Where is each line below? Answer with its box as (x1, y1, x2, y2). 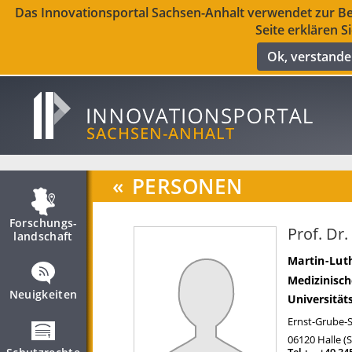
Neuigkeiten (9, 287, 78, 302)
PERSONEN (131, 172, 243, 200)
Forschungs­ (9, 215, 78, 230)
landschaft (13, 229, 73, 244)
